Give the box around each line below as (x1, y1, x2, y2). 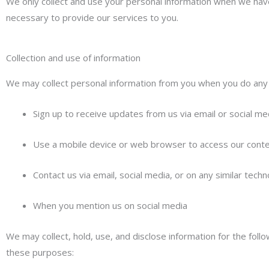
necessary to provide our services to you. (6, 11, 178, 23)
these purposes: (6, 246, 74, 258)
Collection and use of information (6, 52, 141, 64)
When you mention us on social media (33, 199, 187, 211)
